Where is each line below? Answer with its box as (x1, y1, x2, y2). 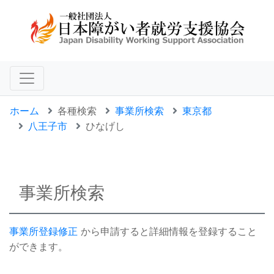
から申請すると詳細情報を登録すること (78, 225, 257, 238)
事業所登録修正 (9, 225, 78, 238)
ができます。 (9, 240, 68, 253)
